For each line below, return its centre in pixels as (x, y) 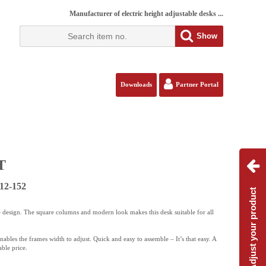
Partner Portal (197, 85)
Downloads (136, 85)
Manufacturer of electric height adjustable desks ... (146, 14)
